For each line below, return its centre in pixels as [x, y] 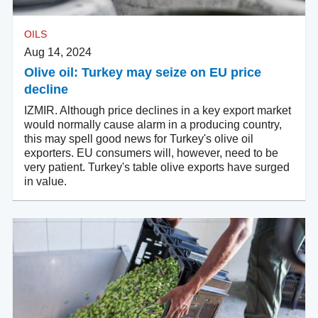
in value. [45, 182]
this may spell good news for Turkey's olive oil [139, 139]
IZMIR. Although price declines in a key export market [158, 111]
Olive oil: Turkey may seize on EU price [143, 73]
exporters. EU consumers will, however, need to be [151, 153]
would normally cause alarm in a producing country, [153, 125]
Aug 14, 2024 [58, 53]
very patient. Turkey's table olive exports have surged [157, 168]
